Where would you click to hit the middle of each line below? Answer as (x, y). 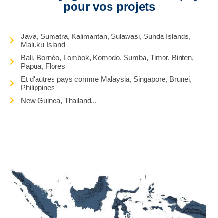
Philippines (38, 87)
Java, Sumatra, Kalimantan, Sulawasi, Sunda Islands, (106, 36)
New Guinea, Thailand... (59, 100)
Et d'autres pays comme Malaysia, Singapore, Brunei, (106, 79)
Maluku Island (43, 44)
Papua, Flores (43, 66)
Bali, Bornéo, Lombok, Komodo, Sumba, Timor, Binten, (107, 57)
